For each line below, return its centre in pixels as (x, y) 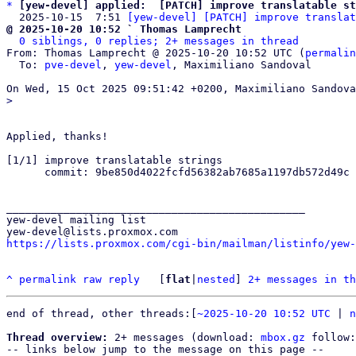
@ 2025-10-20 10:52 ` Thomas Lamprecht (124, 29)
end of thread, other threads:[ (102, 313)
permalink (48, 279)
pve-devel (73, 65)
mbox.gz (283, 337)
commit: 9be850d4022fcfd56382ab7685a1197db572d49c (25, 172)
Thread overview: (57, 337)
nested (216, 279)
